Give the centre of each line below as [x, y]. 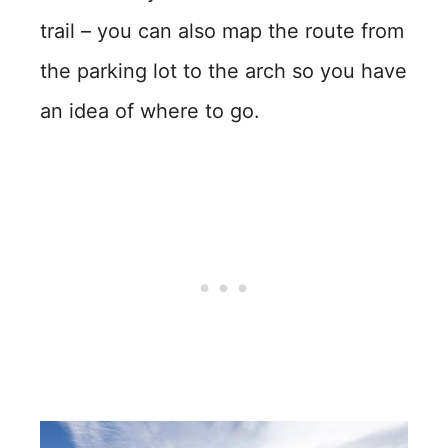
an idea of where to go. [150, 110]
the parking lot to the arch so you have [223, 70]
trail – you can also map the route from [222, 30]
